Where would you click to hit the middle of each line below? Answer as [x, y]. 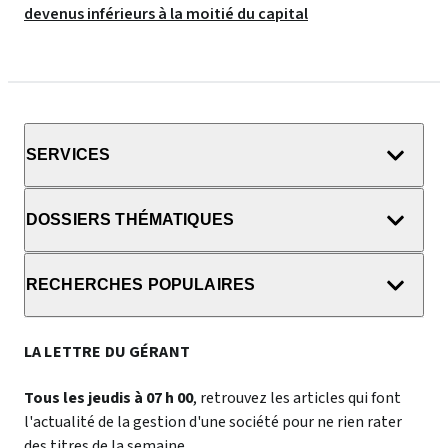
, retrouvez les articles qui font [297, 398]
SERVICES [68, 154]
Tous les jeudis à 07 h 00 [108, 398]
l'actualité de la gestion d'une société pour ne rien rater [213, 422]
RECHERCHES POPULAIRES [141, 284]
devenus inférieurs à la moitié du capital [166, 14]
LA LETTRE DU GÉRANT [107, 352]
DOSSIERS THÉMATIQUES [130, 219]
